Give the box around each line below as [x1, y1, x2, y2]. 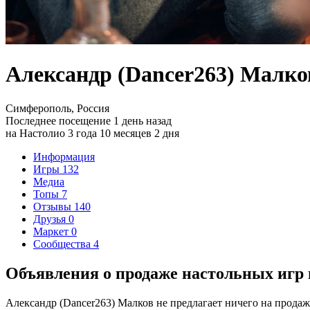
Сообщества [33, 237, 93, 250]
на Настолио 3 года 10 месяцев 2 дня [6, 127, 179, 139]
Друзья [33, 212, 69, 225]
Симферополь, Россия [6, 102, 109, 114]
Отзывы [33, 200, 74, 212]
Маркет [33, 225, 71, 237]
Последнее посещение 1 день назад [6, 114, 172, 127]
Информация [33, 150, 95, 163]
